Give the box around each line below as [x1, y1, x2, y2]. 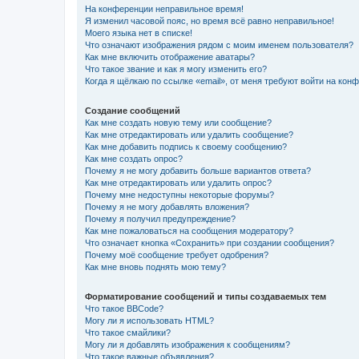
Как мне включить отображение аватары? [85, 51, 255, 62]
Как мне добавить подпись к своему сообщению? [85, 141, 287, 151]
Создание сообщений [85, 105, 180, 115]
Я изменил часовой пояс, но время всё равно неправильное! [85, 15, 334, 26]
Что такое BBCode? [85, 303, 163, 313]
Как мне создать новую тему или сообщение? [85, 117, 272, 127]
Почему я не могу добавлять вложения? [85, 201, 249, 212]
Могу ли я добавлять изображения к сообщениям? [85, 339, 290, 349]
